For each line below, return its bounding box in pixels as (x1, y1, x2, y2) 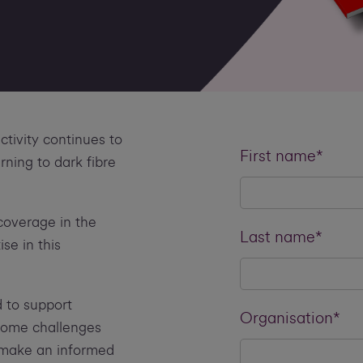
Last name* (239, 229, 322, 246)
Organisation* (239, 310, 340, 327)
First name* (239, 148, 323, 164)
